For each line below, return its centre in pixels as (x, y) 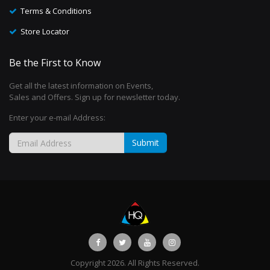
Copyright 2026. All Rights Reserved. (135, 262)
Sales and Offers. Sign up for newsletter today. (95, 97)
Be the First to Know (55, 63)
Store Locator (45, 31)
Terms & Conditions (56, 11)
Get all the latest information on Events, (81, 86)
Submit (146, 143)
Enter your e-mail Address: (57, 118)
